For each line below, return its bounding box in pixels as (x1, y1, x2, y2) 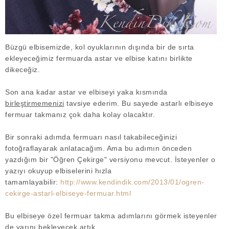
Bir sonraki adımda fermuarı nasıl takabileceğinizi (5, 132, 177, 141)
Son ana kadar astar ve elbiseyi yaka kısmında (5, 87, 168, 96)
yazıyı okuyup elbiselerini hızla (5, 166, 111, 175)
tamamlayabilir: (5, 177, 60, 186)
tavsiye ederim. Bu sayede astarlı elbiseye (64, 99, 213, 107)
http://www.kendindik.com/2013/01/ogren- (60, 177, 204, 186)
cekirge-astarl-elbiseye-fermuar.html (5, 189, 131, 197)
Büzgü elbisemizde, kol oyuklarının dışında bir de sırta (5, 42, 194, 51)
